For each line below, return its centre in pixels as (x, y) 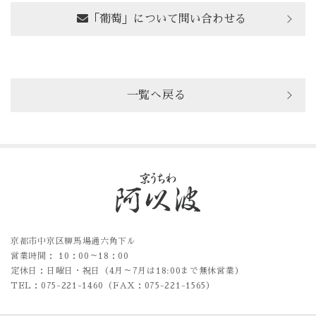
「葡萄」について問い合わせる (167, 19)
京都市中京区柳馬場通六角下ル (73, 241)
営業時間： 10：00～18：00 (70, 256)
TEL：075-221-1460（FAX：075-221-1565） (113, 285)
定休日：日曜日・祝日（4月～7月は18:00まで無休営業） (127, 271)
